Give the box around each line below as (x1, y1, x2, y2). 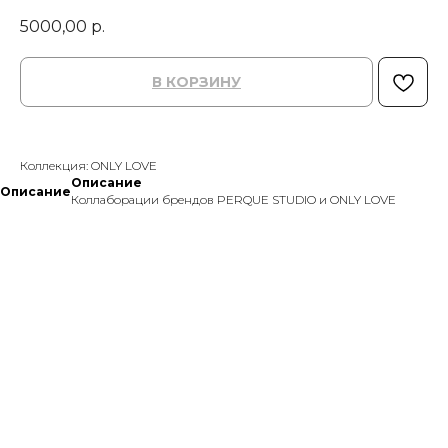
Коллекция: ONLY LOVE (20, 158, 157, 174)
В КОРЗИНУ (152, 73, 241, 92)
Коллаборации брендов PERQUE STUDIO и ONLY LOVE (71, 192, 396, 208)
